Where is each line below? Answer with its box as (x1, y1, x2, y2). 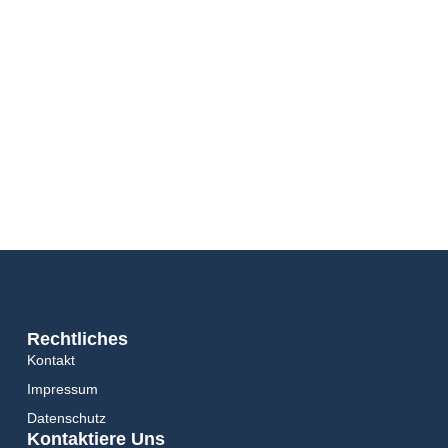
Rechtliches (26, 329, 128, 350)
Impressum (26, 381, 98, 398)
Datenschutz (26, 410, 106, 427)
